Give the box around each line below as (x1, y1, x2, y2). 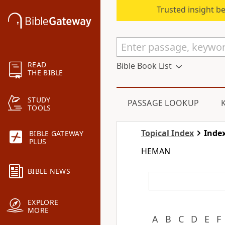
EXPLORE (28, 197, 59, 207)
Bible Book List (117, 60, 172, 71)
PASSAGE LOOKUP (128, 97, 199, 108)
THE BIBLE (28, 68, 63, 78)
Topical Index (141, 128, 194, 139)
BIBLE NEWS (28, 166, 70, 176)
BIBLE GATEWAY (29, 129, 83, 139)
